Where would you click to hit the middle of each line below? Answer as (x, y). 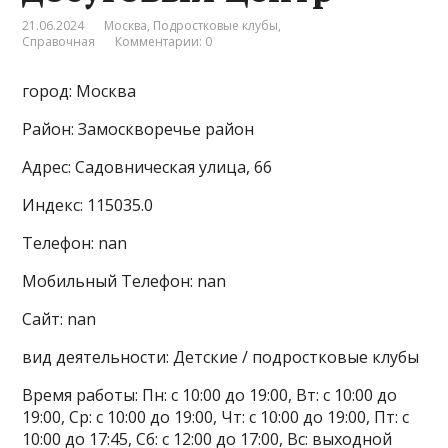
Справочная (59, 42)
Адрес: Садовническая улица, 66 (147, 167)
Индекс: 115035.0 (88, 205)
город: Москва (79, 91)
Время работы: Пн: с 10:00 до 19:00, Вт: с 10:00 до (210, 395)
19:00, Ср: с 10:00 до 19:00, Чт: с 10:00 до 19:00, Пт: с (216, 417)
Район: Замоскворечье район (138, 129)
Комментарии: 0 (164, 42)
